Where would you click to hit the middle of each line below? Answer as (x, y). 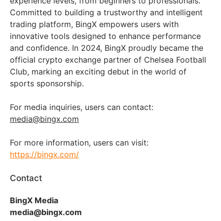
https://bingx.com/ (44, 155)
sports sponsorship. (47, 84)
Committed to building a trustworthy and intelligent (106, 13)
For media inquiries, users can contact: (82, 107)
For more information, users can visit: (79, 143)
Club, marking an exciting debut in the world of (98, 72)
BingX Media (34, 201)
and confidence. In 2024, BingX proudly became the (107, 48)
